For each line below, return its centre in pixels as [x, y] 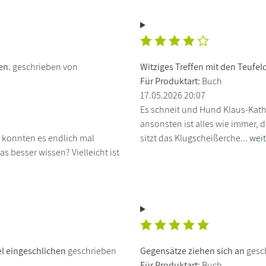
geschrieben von [45, 66]
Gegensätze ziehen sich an [192, 251]
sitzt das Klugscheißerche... [195, 138]
